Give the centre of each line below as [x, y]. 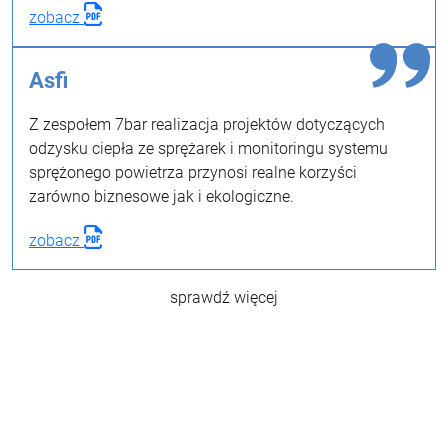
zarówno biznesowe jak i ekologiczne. [161, 196]
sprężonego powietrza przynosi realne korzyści [193, 172]
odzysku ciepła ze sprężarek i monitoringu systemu [208, 148]
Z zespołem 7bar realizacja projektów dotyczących [207, 124]
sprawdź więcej [224, 297]
